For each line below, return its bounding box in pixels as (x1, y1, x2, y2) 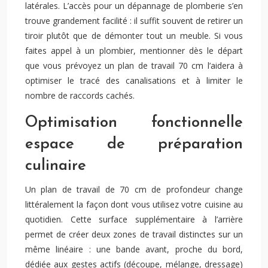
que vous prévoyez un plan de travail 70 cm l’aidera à (25, 60, 243, 71)
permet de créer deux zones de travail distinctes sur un (25, 229, 243, 240)
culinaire (25, 158, 86, 174)
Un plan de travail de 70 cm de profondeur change (25, 184, 243, 195)
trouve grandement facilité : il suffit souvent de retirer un (25, 15, 243, 26)
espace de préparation (25, 136, 243, 153)
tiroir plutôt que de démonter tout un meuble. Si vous (25, 30, 243, 41)
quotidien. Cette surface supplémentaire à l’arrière (25, 214, 243, 225)
